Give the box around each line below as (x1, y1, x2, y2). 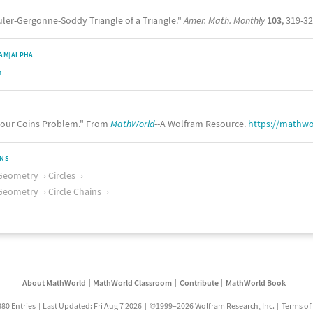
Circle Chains (48, 184, 101, 198)
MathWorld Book (225, 277, 286, 288)
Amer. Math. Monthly (184, 14, 265, 27)
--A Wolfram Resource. (154, 117, 248, 131)
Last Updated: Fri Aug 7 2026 (43, 300, 143, 311)
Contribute (179, 277, 219, 288)
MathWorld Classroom (93, 277, 173, 288)
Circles (48, 169, 75, 182)
